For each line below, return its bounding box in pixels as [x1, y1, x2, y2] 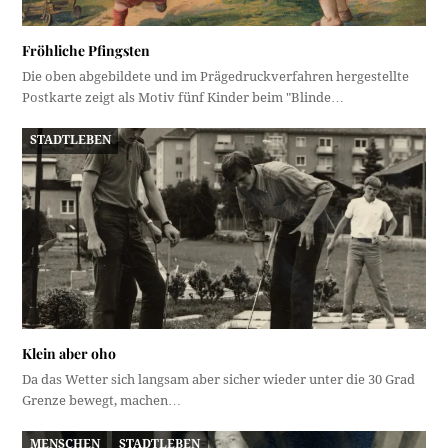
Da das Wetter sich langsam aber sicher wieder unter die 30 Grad [22, 372, 416, 388]
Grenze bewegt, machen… [22, 393, 182, 409]
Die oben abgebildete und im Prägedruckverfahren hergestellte [22, 68, 410, 84]
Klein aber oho [22, 344, 117, 364]
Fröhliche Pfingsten [22, 40, 151, 60]
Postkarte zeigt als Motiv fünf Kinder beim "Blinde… [22, 89, 345, 105]
